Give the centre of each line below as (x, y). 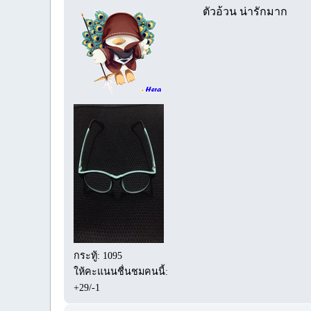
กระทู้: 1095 (98, 256)
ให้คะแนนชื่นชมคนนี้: (121, 272)
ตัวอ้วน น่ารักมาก (245, 11)
